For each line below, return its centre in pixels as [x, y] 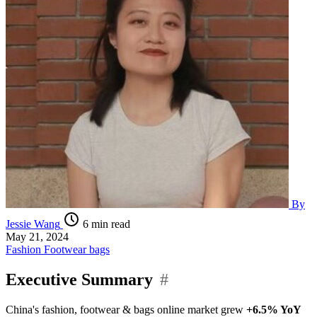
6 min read [105, 224]
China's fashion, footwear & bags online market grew [126, 309]
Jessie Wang [33, 224]
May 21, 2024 [37, 236]
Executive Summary [79, 279]
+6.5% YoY [274, 309]
